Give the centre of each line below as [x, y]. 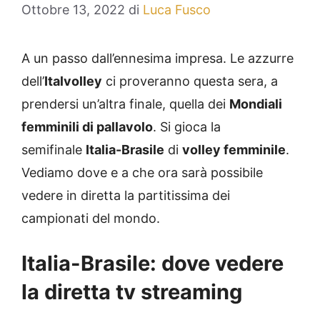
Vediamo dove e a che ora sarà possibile [142, 173]
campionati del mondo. [91, 219]
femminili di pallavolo [87, 127]
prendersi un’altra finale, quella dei [125, 104]
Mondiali [256, 104]
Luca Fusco [177, 10]
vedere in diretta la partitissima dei [126, 196]
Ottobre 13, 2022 [73, 10]
